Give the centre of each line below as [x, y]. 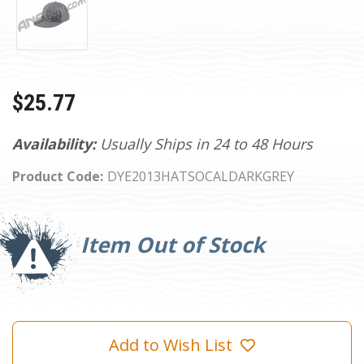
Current [28, 218]
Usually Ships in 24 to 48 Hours [206, 144]
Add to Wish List [171, 345]
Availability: [54, 144]
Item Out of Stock [173, 245]
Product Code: [58, 176]
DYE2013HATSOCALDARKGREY [200, 176]
